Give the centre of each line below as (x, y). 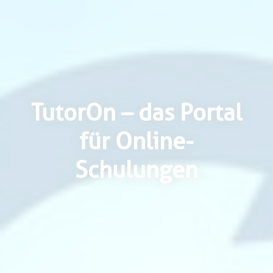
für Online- (136, 141)
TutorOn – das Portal (136, 112)
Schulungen (136, 169)
